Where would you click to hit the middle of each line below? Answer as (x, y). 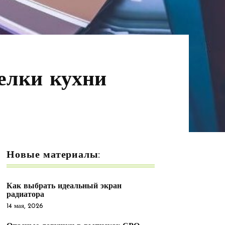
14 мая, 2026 (25, 206)
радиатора (26, 195)
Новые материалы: (54, 155)
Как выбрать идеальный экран (64, 186)
